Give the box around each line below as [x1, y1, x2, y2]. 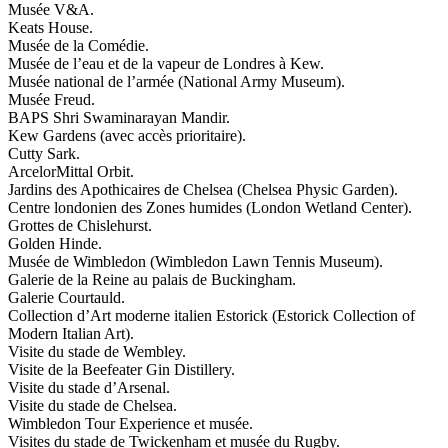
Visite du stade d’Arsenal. [8, 378, 170, 396]
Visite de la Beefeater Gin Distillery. [8, 360, 235, 378]
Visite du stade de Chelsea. [8, 396, 177, 414]
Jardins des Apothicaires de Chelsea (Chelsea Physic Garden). [8, 180, 398, 198]
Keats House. [8, 18, 93, 36]
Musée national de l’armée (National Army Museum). [8, 72, 345, 90]
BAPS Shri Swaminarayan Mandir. [8, 108, 230, 126]
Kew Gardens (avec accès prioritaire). [8, 126, 246, 144]
